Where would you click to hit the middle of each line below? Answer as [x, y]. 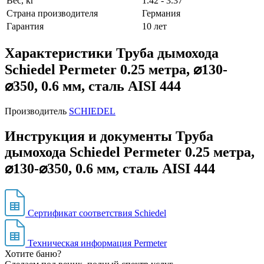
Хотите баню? [33, 254]
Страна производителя [52, 14]
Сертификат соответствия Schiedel [97, 213]
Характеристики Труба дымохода [112, 53]
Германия [161, 14]
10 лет [154, 27]
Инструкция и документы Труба [109, 136]
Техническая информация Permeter [97, 243]
